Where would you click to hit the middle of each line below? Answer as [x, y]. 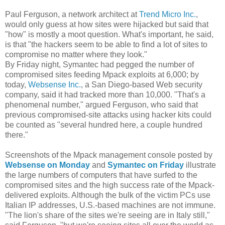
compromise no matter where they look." [76, 54]
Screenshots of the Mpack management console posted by [109, 155]
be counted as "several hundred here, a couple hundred [104, 125]
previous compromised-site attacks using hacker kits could [108, 115]
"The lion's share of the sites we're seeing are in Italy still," [107, 215]
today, [17, 84]
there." [17, 135]
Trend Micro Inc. [167, 14]
